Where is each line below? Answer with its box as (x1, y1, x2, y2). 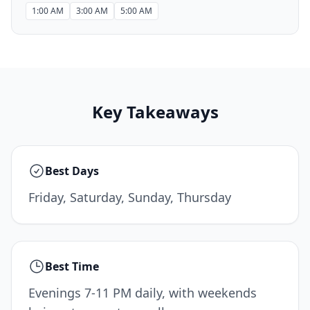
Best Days (45, 163, 99, 179)
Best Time (45, 259, 99, 274)
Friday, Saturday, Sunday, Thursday (28, 189, 231, 206)
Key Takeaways (91, 100, 219, 123)
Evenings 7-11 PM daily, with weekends (28, 284, 257, 301)
